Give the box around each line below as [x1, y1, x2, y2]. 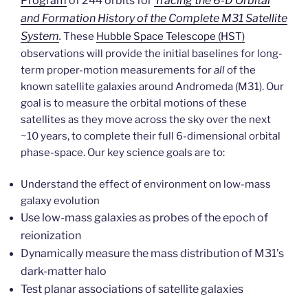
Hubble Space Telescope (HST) [96, 30, 245, 43]
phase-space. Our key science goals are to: [21, 146, 225, 159]
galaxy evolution [21, 195, 100, 208]
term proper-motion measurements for [21, 63, 214, 76]
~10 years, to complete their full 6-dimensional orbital [21, 129, 280, 142]
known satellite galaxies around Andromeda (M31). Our [21, 80, 284, 93]
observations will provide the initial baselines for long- [21, 47, 283, 60]
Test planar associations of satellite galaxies [21, 283, 243, 296]
